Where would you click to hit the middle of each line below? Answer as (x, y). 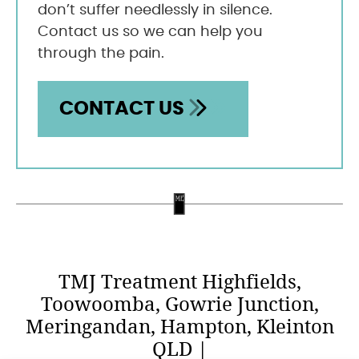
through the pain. (101, 54)
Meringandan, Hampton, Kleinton (179, 327)
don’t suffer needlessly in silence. (155, 10)
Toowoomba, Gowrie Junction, (179, 305)
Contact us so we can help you (150, 32)
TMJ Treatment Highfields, (179, 282)
